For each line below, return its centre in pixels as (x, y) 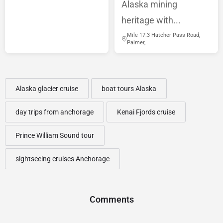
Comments (111, 200)
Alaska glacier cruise (47, 89)
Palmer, (136, 43)
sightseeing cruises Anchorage (62, 159)
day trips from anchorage (55, 112)
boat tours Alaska (129, 89)
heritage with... (151, 20)
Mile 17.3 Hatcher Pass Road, (163, 35)
